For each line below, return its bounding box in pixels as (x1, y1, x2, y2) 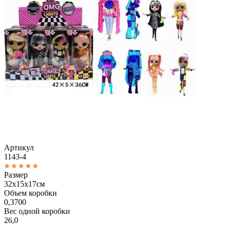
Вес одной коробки (4, 206, 70, 215)
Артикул (4, 143, 34, 152)
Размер (4, 170, 28, 179)
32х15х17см (4, 179, 45, 188)
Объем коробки (4, 188, 57, 197)
